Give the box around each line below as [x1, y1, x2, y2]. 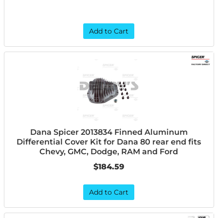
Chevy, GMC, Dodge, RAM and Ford [39, 147, 179, 156]
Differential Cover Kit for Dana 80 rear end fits [17, 137, 201, 146]
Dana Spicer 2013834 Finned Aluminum [30, 127, 188, 137]
